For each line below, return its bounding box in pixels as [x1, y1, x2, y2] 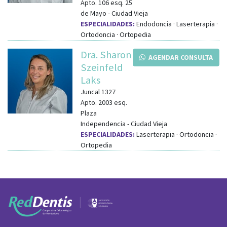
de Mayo [81, 8, 106, 18]
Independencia [81, 119, 126, 128]
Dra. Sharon [81, 48, 132, 61]
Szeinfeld [81, 60, 123, 74]
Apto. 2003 [81, 97, 112, 107]
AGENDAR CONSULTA [145, 52, 213, 62]
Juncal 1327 [81, 87, 116, 96]
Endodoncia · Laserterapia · [135, 19, 218, 28]
